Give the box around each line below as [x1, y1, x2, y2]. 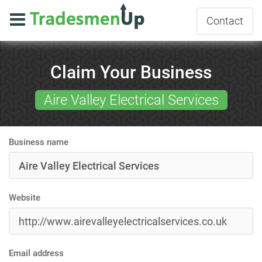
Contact [206, 15, 243, 27]
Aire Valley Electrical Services [43, 92, 219, 108]
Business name [9, 137, 68, 147]
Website [9, 192, 40, 203]
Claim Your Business [50, 62, 212, 82]
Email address [9, 248, 64, 258]
